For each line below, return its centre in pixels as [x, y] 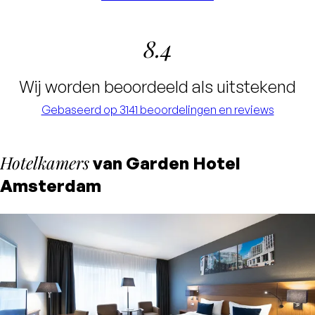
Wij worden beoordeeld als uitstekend [157, 86]
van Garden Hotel [165, 163]
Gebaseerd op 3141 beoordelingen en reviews [157, 109]
